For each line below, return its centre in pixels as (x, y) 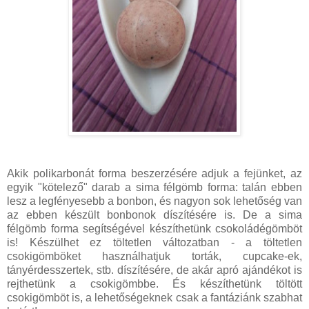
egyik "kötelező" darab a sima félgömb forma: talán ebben (154, 188)
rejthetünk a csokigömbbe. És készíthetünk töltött (154, 284)
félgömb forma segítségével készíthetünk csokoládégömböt (154, 229)
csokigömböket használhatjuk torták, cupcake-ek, (154, 257)
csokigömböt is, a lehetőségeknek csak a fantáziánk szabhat (154, 298)
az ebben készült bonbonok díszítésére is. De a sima (154, 215)
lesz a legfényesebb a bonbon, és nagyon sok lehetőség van (154, 201)
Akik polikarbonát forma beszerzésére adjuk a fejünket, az (154, 174)
